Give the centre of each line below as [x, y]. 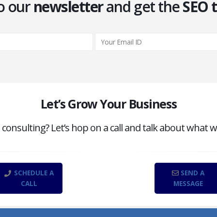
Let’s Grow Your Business [108, 104]
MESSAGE [188, 184]
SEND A [191, 173]
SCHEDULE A [33, 173]
